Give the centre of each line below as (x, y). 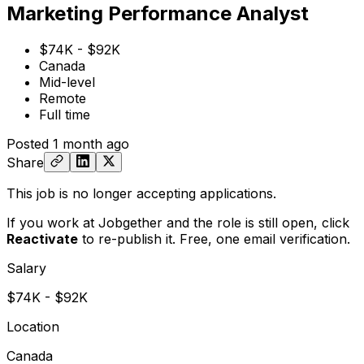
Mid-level (67, 82)
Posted (28, 143)
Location (33, 326)
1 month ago (91, 143)
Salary (26, 268)
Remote (63, 98)
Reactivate (42, 238)
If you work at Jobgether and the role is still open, (164, 222)
